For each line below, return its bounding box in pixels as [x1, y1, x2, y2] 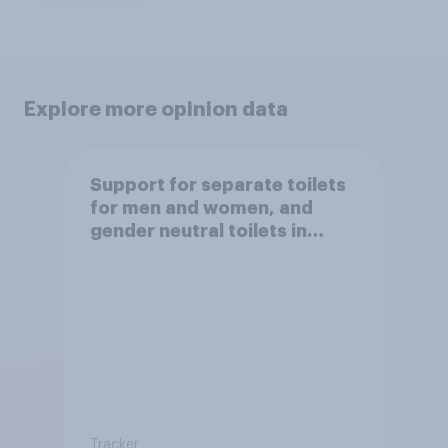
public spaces [89, 244, 215, 263]
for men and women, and [89, 198, 313, 217]
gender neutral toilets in [89, 221, 307, 240]
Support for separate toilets [89, 175, 346, 194]
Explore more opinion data [24, 99, 288, 119]
